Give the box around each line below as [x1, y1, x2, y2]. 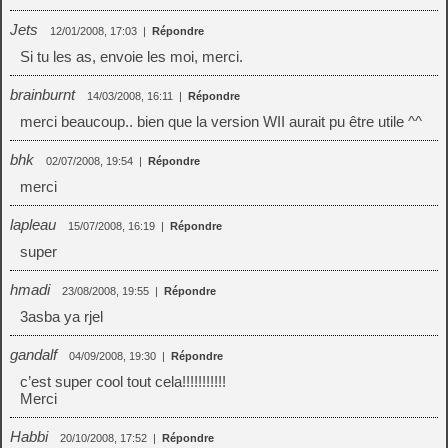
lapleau [10, 216, 56, 233]
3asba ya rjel [20, 308, 103, 325]
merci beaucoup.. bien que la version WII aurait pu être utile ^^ [20, 113, 422, 130]
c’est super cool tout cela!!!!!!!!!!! [20, 373, 226, 390]
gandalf [10, 346, 57, 363]
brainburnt [10, 86, 75, 103]
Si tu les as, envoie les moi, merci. [20, 48, 243, 65]
